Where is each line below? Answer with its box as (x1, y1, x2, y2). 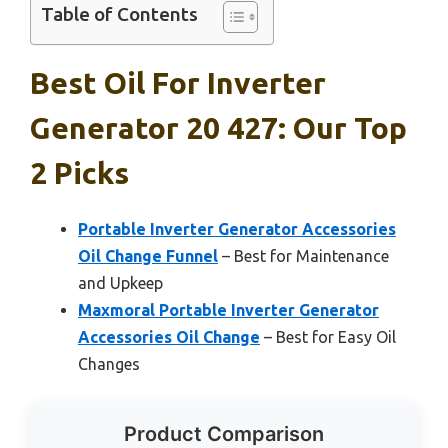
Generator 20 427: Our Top (30, 111, 407, 145)
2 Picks (30, 156, 129, 190)
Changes (78, 355, 140, 373)
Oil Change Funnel (78, 247, 218, 265)
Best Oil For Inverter (30, 66, 326, 100)
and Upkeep (78, 274, 163, 292)
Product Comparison (124, 422, 324, 446)
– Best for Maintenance (218, 247, 389, 265)
